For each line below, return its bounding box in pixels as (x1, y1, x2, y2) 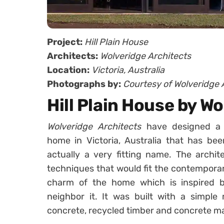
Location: (47, 64, 91, 76)
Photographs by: (47, 78, 123, 90)
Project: (47, 36, 84, 48)
